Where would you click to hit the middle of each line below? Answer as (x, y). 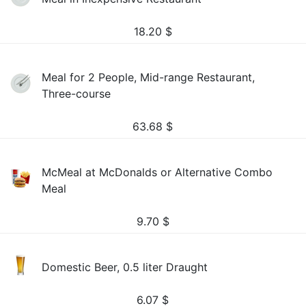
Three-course (76, 94)
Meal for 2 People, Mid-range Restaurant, (149, 77)
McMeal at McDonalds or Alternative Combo (157, 172)
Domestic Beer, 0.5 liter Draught (125, 267)
